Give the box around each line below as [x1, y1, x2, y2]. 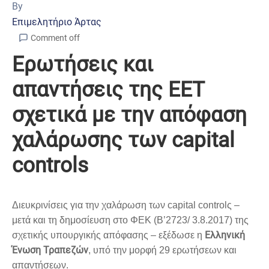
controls [12, 153, 88, 178]
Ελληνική [205, 229, 245, 241]
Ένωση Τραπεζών [12, 244, 88, 256]
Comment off [31, 32, 80, 43]
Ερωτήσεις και [12, 52, 153, 77]
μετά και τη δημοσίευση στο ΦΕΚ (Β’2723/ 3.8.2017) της [12, 214, 249, 225]
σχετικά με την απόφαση [12, 102, 247, 127]
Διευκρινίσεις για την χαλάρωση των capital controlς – [12, 199, 240, 210]
